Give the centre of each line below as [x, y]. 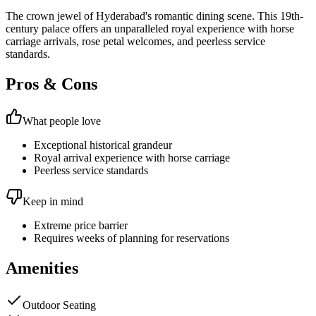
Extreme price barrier [81, 226]
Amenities [42, 268]
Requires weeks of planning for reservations [132, 238]
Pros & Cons [51, 84]
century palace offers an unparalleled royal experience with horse [150, 29]
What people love [62, 121]
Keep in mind [53, 202]
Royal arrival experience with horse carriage [132, 158]
